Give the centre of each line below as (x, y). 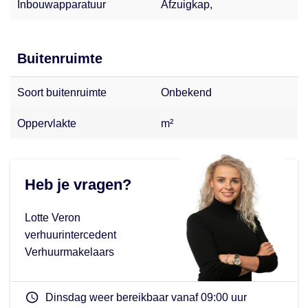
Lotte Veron (53, 217)
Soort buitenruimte (62, 92)
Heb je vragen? (78, 184)
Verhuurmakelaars (69, 252)
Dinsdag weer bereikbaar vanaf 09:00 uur (146, 297)
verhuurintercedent (70, 234)
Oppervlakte (47, 123)
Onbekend (186, 92)
